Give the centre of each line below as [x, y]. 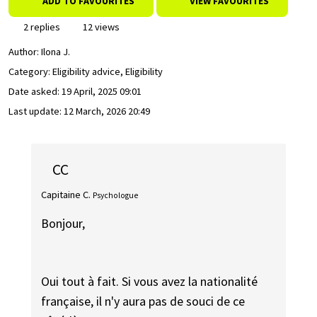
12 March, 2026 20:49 [107, 111]
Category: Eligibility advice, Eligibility [86, 72]
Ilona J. [56, 52]
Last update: [36, 111]
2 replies [41, 27]
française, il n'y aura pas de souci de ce [143, 301]
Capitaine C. [66, 194]
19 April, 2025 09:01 [102, 92]
